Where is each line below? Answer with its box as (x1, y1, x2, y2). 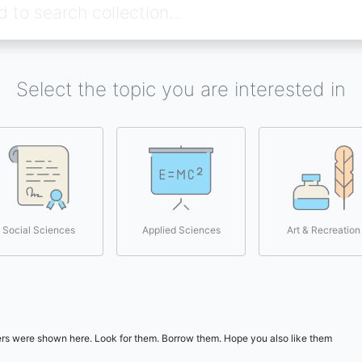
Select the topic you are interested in (16, 78, 346, 101)
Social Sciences (2, 224, 75, 236)
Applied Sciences (141, 224, 221, 236)
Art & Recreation (286, 224, 360, 236)
